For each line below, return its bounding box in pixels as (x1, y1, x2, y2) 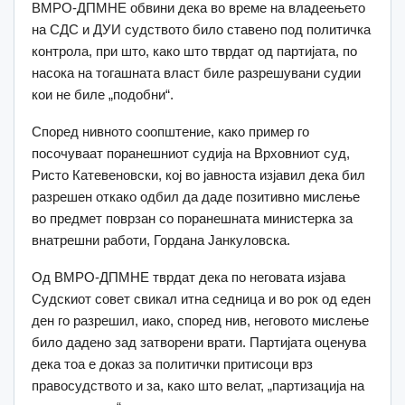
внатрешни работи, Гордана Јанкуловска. (32, 231, 290, 248)
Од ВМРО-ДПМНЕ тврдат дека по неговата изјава (32, 268, 345, 285)
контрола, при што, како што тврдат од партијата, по (32, 42, 357, 59)
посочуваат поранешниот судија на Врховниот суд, (32, 145, 350, 161)
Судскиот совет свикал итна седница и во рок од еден (32, 290, 371, 306)
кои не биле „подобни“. (32, 86, 174, 102)
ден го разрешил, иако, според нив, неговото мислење (32, 312, 369, 328)
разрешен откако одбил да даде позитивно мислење (32, 188, 360, 204)
